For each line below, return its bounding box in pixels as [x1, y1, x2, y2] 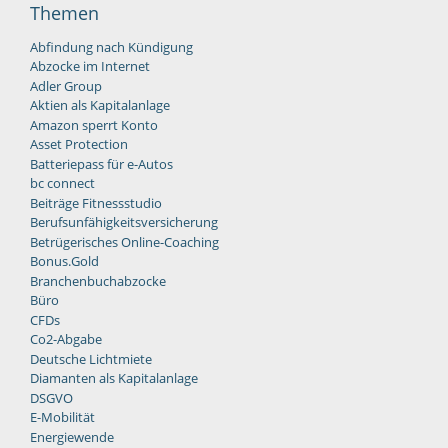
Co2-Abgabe [30, 330, 102, 349]
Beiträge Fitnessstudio [30, 193, 162, 212]
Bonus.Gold [30, 252, 99, 271]
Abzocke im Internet [30, 57, 150, 76]
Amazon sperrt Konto [30, 115, 158, 134]
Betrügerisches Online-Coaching [30, 232, 219, 251]
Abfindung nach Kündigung [30, 37, 193, 56]
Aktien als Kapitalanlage [30, 96, 170, 115]
